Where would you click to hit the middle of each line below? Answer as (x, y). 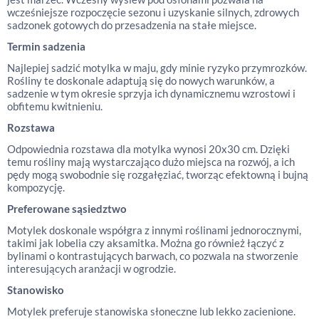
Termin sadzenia (46, 46)
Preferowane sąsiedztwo (67, 209)
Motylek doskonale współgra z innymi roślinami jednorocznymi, (154, 230)
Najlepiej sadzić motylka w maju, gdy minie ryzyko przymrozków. (157, 68)
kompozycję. (36, 187)
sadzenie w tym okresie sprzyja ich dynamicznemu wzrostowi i (151, 93)
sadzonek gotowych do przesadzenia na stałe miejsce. (132, 25)
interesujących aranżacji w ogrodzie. (91, 268)
